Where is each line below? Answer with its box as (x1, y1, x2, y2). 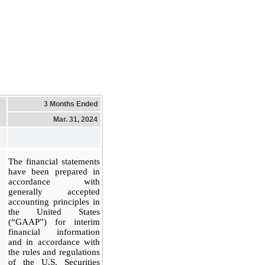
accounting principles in (8, 196, 100, 206)
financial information (8, 227, 100, 237)
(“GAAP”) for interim (8, 216, 100, 227)
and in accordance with (8, 237, 100, 247)
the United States (8, 206, 100, 216)
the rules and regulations (8, 247, 100, 257)
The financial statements (8, 156, 100, 166)
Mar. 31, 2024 (53, 115, 98, 124)
